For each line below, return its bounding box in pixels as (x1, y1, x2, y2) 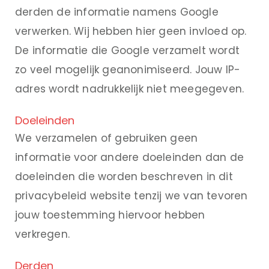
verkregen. (15, 227, 70, 242)
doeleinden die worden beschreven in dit (15, 169, 233, 184)
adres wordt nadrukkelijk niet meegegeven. (15, 82, 244, 97)
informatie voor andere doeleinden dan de (15, 150, 244, 165)
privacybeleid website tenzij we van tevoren (15, 189, 248, 204)
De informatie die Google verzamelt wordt (15, 43, 240, 58)
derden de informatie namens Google (15, 5, 219, 20)
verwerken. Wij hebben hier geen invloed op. (15, 24, 247, 39)
